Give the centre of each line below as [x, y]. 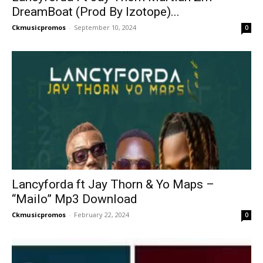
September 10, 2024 [105, 28]
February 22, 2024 [102, 214]
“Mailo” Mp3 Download [75, 199]
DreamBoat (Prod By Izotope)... [96, 12]
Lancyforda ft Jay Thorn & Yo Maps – [113, 184]
